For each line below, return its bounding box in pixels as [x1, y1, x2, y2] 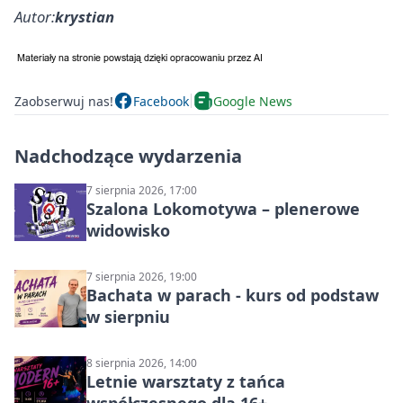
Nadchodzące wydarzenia [14, 144, 242, 168]
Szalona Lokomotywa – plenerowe [86, 198, 360, 219]
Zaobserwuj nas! [14, 92, 113, 110]
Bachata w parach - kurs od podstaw [86, 284, 379, 306]
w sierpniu [86, 306, 170, 327]
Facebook [133, 92, 189, 110]
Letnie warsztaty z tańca [86, 371, 285, 392]
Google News [213, 92, 292, 110]
